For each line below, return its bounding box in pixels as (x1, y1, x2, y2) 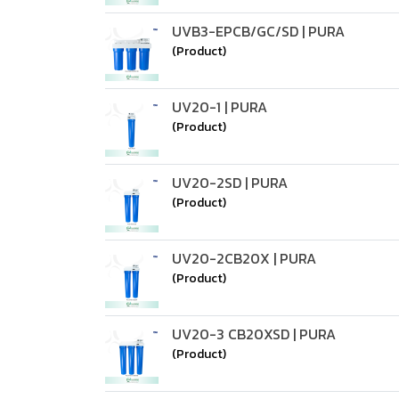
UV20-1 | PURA (172, 96, 267, 118)
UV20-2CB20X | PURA (172, 248, 316, 269)
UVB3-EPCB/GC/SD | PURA (172, 20, 345, 42)
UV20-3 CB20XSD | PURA (172, 323, 336, 345)
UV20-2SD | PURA (172, 172, 288, 193)
